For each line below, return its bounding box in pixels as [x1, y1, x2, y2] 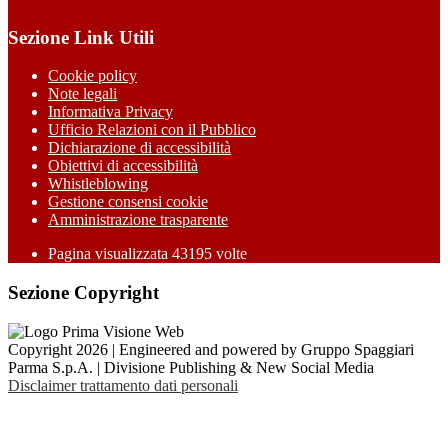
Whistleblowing [48, 175, 148, 193]
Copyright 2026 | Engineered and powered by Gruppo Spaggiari [8, 340, 414, 358]
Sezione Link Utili [8, 26, 154, 48]
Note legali [48, 85, 117, 103]
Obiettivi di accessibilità [48, 157, 198, 175]
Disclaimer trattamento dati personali [8, 376, 238, 394]
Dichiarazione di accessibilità [48, 139, 231, 157]
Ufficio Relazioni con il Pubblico [48, 121, 256, 139]
